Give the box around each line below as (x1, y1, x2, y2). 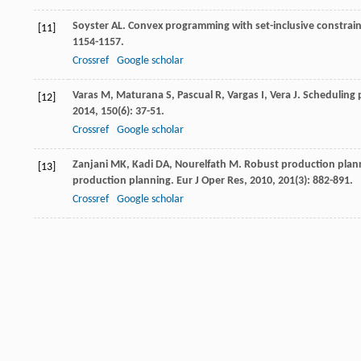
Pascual (177, 89, 213, 102)
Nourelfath (175, 159, 226, 172)
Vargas (227, 89, 259, 102)
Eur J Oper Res (176, 175, 244, 188)
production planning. (73, 175, 176, 188)
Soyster (73, 20, 109, 33)
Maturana (116, 89, 164, 102)
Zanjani (73, 159, 108, 172)
